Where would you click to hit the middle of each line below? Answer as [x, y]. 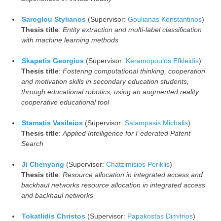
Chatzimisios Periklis [138, 164]
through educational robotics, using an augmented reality [110, 92]
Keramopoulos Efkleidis [162, 60]
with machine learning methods [70, 40]
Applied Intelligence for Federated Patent [127, 133]
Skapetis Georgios [53, 60]
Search [32, 143]
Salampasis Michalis [156, 123]
